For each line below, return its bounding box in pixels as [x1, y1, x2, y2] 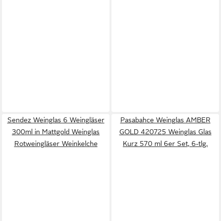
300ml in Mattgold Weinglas [12, 128, 100, 136]
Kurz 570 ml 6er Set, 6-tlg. [123, 140, 208, 147]
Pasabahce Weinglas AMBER [120, 116, 211, 124]
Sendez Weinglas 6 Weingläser [7, 116, 105, 124]
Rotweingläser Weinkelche [14, 140, 98, 147]
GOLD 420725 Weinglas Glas [119, 128, 212, 136]
